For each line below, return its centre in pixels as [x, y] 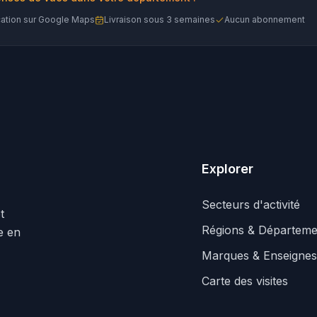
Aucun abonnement [265, 19]
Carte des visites [245, 281]
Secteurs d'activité [251, 204]
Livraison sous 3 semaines [160, 19]
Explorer [227, 169]
